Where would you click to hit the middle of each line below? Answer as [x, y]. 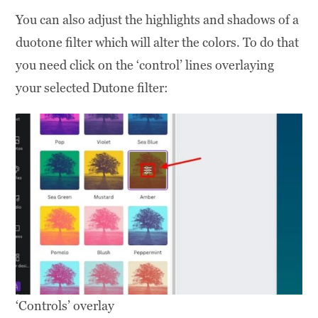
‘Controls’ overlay [65, 305]
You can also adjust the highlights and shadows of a [158, 20]
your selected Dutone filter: [92, 88]
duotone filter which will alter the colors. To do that [158, 43]
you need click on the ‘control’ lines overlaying [145, 65]
